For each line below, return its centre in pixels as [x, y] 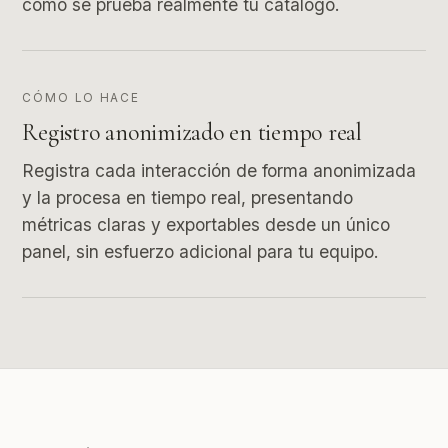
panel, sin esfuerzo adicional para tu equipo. [201, 252]
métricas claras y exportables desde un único [206, 225]
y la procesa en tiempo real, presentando [188, 198]
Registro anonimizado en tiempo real [192, 133]
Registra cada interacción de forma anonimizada [219, 171]
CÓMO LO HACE [81, 98]
